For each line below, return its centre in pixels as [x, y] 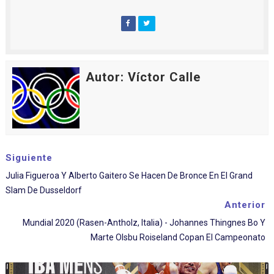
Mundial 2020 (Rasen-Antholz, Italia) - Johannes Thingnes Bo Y [144, 223]
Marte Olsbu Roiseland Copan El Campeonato [178, 237]
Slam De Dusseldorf [43, 190]
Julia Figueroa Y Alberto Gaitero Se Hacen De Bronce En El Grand [129, 176]
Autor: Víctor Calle [143, 77]
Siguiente [29, 158]
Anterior [245, 205]
